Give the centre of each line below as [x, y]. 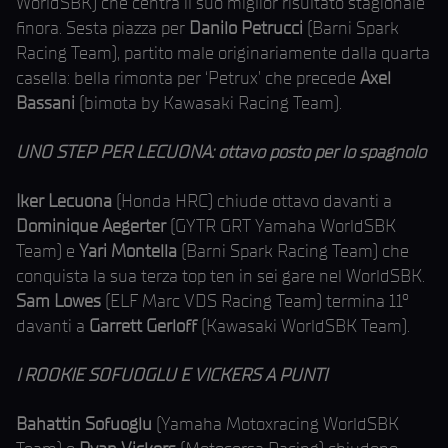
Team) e [47, 251]
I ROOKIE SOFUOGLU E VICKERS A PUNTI [171, 375]
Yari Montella [130, 251]
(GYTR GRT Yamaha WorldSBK [283, 226]
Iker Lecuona [64, 201]
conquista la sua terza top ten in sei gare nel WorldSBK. [220, 276]
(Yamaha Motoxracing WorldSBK [277, 424]
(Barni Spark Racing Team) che [295, 251]
